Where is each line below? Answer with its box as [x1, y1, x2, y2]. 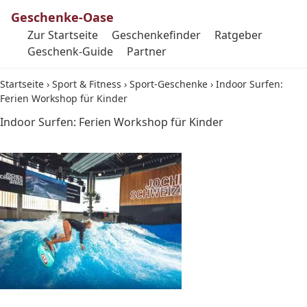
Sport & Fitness [52, 77, 121, 90]
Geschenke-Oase [11, 9, 114, 25]
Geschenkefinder [112, 27, 201, 42]
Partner [127, 44, 167, 59]
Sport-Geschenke [130, 77, 208, 90]
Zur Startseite [27, 27, 98, 42]
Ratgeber [214, 27, 262, 42]
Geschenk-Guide [27, 44, 113, 59]
